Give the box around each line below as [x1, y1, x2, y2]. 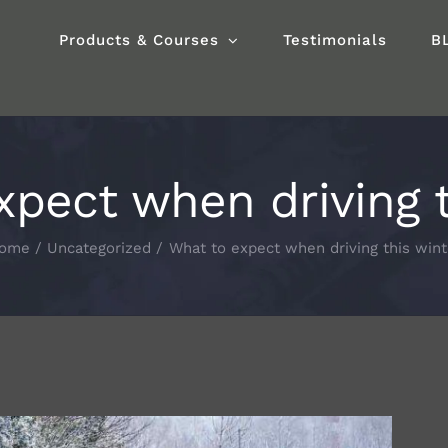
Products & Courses [59, 31, 219, 49]
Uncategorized [47, 239, 151, 257]
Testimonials [283, 31, 387, 49]
